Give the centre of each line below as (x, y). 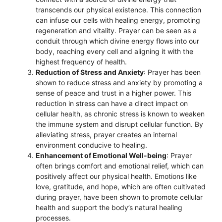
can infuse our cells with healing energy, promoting (118, 20)
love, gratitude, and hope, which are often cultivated (121, 187)
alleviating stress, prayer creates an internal (106, 135)
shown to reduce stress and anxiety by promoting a (119, 83)
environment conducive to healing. (91, 145)
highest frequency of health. (81, 62)
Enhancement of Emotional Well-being (101, 155)
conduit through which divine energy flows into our (117, 41)
